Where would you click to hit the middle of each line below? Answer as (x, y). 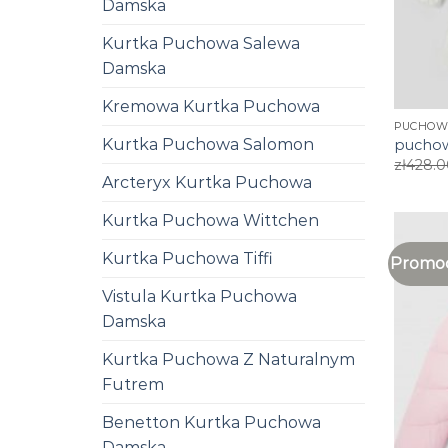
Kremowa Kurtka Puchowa (211, 106)
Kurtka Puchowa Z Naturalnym (228, 359)
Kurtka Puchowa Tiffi (187, 258)
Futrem (133, 384)
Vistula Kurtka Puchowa (199, 296)
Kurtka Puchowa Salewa (201, 43)
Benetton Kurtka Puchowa (211, 422)
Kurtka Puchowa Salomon (208, 144)
